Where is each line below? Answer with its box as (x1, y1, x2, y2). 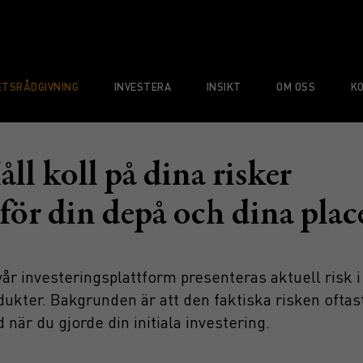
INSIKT (206, 79, 241, 93)
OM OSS (276, 79, 316, 93)
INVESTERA (113, 79, 172, 93)
